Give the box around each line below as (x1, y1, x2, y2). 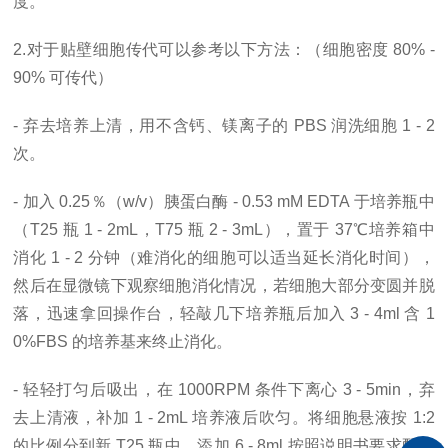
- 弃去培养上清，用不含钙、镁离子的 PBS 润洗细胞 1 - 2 (13, 117, 435, 134)
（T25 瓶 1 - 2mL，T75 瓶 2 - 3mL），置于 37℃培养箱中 (13, 221, 435, 238)
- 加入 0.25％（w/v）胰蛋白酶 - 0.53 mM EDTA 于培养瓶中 (13, 193, 435, 210)
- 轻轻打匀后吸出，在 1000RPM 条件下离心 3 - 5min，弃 (13, 381, 435, 398)
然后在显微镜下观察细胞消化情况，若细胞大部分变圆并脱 (13, 277, 435, 294)
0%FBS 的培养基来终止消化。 (13, 333, 233, 350)
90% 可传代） (13, 69, 114, 86)
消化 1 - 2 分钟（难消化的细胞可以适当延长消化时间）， (13, 249, 435, 266)
